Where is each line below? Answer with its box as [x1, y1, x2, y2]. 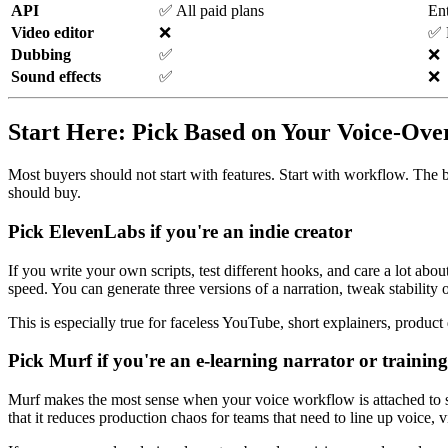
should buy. [8, 184, 81, 202]
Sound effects [11, 68, 101, 86]
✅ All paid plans [159, 2, 264, 20]
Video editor [11, 24, 94, 42]
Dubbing [11, 46, 71, 64]
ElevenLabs [49, 220, 145, 242]
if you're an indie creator [145, 220, 352, 242]
